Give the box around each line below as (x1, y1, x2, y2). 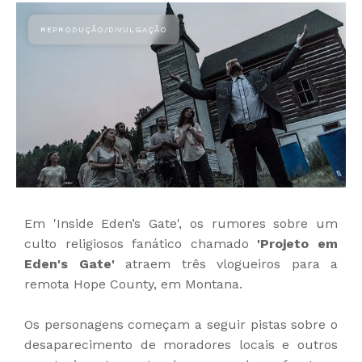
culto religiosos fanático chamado (24, 236, 258, 252)
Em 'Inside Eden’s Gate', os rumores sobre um (24, 216, 338, 232)
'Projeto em (257, 236, 339, 252)
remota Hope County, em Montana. (24, 276, 242, 293)
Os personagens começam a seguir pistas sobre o (24, 317, 338, 333)
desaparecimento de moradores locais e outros (24, 337, 338, 353)
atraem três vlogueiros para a (114, 256, 338, 272)
